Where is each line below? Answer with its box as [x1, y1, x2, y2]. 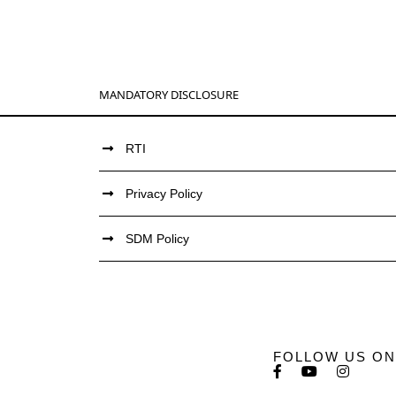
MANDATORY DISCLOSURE [99, 87, 239, 103]
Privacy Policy [126, 187, 202, 201]
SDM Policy [126, 232, 189, 246]
